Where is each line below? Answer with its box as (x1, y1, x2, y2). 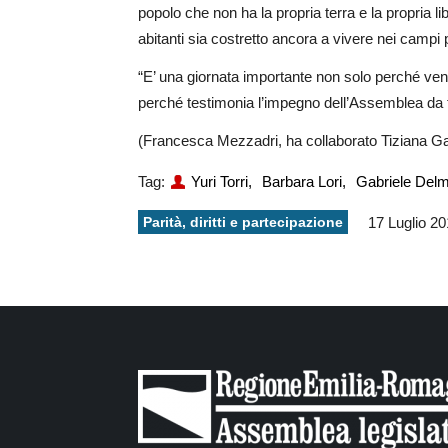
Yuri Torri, (191, 172, 252, 190)
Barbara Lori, (262, 172, 346, 190)
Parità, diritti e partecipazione (143, 213, 343, 230)
